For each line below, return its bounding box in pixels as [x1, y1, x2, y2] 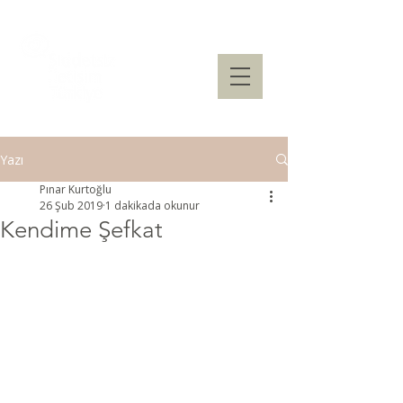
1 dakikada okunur [105, 198, 200, 213]
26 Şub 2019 [40, 198, 103, 213]
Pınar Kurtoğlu [40, 182, 112, 197]
